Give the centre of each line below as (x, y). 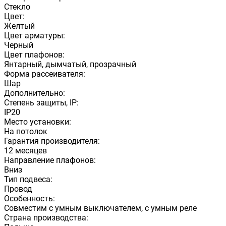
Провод (18, 189)
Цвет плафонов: (34, 54)
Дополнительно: (35, 93)
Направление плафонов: (50, 160)
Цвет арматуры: (35, 35)
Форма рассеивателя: (45, 74)
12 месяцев (25, 150)
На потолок (26, 131)
